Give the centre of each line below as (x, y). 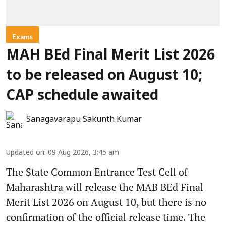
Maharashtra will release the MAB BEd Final (105, 187)
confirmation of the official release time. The (106, 217)
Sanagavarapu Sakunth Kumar (84, 120)
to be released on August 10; (104, 76)
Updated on (25, 153)
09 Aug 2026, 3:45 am (83, 153)
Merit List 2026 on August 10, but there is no (106, 202)
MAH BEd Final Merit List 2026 (110, 56)
